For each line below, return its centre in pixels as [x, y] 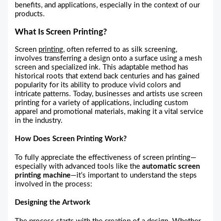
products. [30, 14]
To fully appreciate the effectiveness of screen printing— [106, 157]
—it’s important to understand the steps [134, 175]
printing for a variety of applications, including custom [102, 103]
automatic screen [171, 166]
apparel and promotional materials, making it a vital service [109, 112]
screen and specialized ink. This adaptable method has [102, 68]
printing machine [43, 175]
